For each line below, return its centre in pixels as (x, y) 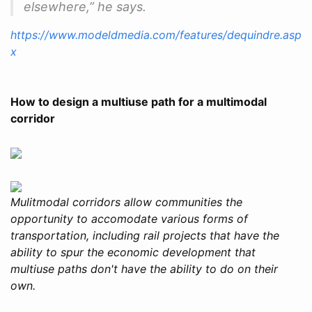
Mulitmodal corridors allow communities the (126, 202)
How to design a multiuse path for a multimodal (139, 101)
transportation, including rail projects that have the (145, 235)
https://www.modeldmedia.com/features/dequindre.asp (156, 34)
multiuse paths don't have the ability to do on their (144, 268)
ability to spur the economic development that (133, 252)
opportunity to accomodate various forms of (129, 218)
